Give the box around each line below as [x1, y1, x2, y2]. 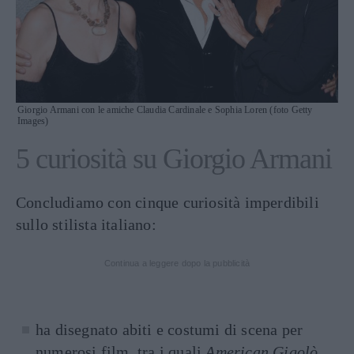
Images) [17, 115, 49, 127]
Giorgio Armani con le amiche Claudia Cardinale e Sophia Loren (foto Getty [17, 104, 313, 116]
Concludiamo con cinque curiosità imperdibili [16, 194, 319, 212]
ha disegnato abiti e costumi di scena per [36, 321, 303, 339]
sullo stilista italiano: [16, 216, 156, 234]
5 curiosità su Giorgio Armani [16, 143, 332, 175]
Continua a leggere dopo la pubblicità [104, 258, 250, 269]
